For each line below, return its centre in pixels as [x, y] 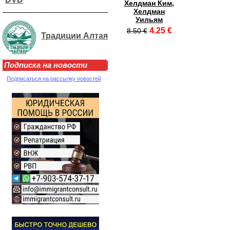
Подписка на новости [46, 65]
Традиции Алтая [74, 35]
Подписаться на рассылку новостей [54, 79]
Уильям [149, 20]
